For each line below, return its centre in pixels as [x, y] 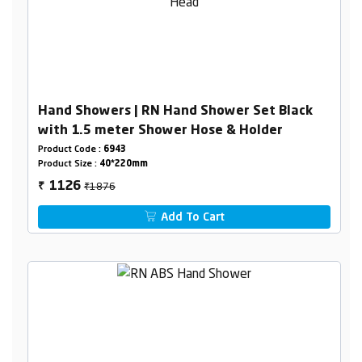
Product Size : [68, 165]
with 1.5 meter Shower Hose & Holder [160, 131]
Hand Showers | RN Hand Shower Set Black [175, 112]
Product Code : [70, 150]
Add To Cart [192, 218]
